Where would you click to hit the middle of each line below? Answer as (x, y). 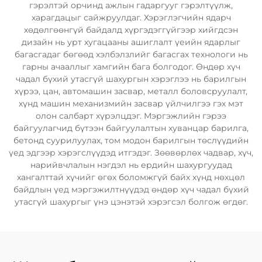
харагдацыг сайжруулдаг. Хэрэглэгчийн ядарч (131, 18)
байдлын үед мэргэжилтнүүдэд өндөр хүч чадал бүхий (131, 189)
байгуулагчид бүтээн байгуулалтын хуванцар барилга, (131, 128)
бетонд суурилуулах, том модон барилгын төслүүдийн (131, 140)
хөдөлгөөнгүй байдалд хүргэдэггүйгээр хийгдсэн (131, 30)
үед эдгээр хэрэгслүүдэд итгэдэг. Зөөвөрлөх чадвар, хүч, (131, 153)
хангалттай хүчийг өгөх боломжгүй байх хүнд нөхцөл (131, 177)
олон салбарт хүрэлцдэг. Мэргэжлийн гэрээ (131, 116)
